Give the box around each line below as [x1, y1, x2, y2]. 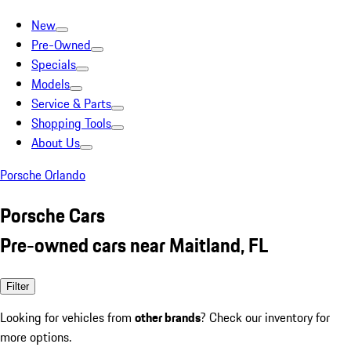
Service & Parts [31, 94, 111, 113]
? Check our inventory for [201, 307, 330, 327]
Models [31, 74, 70, 93]
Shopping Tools [31, 114, 111, 132]
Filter [6, 280, 29, 292]
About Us [31, 133, 80, 152]
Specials [31, 55, 76, 74]
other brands [135, 307, 201, 327]
